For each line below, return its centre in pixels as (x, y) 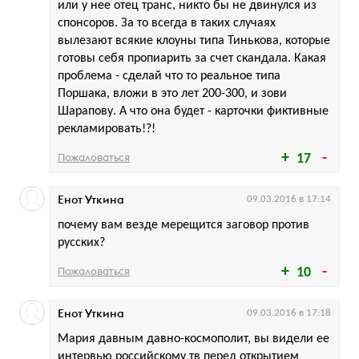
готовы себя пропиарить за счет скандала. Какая (192, 58)
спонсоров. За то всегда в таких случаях (167, 23)
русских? (81, 242)
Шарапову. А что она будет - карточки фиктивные (193, 111)
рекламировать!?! (107, 129)
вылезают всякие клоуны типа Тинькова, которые (194, 40)
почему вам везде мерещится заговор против (184, 225)
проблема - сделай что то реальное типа (169, 76)
